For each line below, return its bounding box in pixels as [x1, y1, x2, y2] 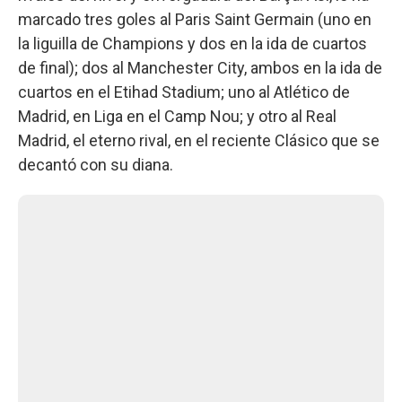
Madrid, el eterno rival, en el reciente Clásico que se [18, 130, 380, 150]
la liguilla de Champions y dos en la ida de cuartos [18, 33, 367, 53]
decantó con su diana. [18, 154, 173, 174]
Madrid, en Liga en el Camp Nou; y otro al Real [18, 106, 336, 126]
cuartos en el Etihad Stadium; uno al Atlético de [18, 82, 350, 101]
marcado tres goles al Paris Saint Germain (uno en [18, 9, 371, 29]
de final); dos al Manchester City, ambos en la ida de [18, 57, 382, 77]
